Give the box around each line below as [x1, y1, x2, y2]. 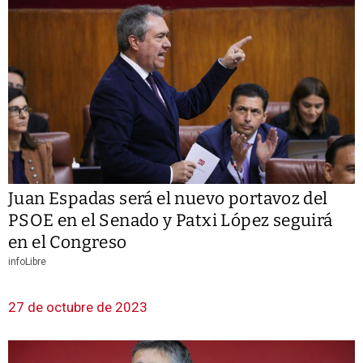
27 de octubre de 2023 [8, 298, 147, 315]
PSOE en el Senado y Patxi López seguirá [8, 209, 333, 231]
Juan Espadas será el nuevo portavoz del [8, 187, 328, 209]
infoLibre [8, 255, 46, 267]
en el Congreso [8, 231, 127, 253]
